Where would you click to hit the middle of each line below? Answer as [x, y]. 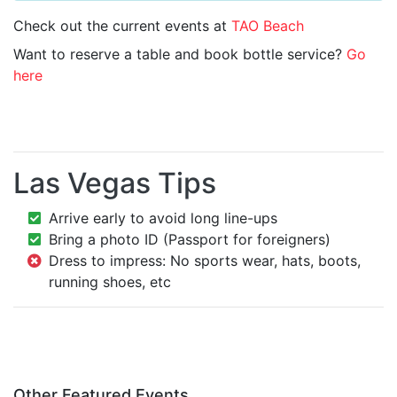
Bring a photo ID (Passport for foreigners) [190, 240]
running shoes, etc [110, 282]
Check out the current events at [122, 26]
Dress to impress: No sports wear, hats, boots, [205, 261]
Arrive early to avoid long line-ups [163, 218]
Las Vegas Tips [115, 183]
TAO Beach [268, 26]
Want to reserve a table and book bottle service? [180, 54]
